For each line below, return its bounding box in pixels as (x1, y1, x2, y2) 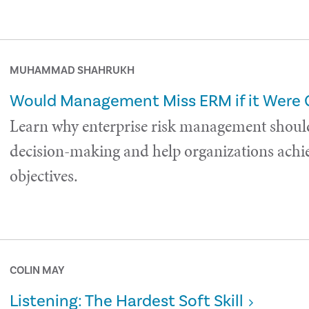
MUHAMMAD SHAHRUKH (10, 63, 135, 77)
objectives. (10, 163, 79, 188)
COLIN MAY (10, 263, 65, 277)
